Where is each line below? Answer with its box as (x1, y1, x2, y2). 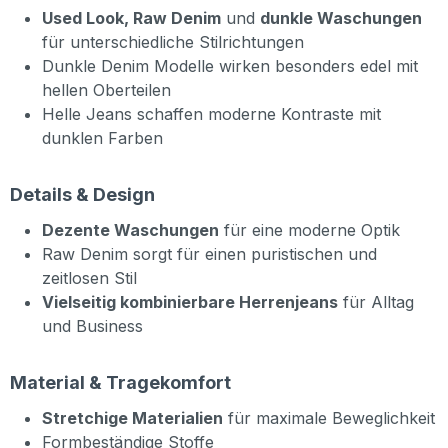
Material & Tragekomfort (10, 372, 231, 394)
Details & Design (10, 184, 155, 206)
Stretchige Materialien (42, 408, 223, 429)
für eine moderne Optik (219, 220, 400, 241)
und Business (42, 316, 143, 337)
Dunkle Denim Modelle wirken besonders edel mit (42, 56, 418, 77)
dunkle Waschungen (260, 8, 422, 29)
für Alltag (338, 292, 414, 313)
